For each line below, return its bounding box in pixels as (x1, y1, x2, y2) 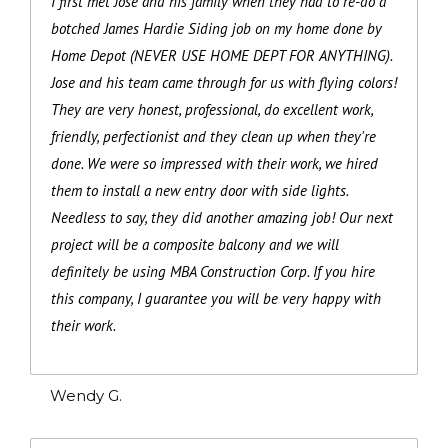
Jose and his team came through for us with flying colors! (51, 72, 397, 92)
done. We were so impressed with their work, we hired (51, 153, 378, 173)
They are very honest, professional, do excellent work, (51, 99, 373, 119)
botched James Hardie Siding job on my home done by (51, 18, 382, 38)
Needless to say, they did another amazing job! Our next (51, 207, 393, 227)
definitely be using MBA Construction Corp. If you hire (51, 261, 375, 281)
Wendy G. (50, 385, 122, 405)
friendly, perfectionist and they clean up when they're (51, 126, 376, 146)
